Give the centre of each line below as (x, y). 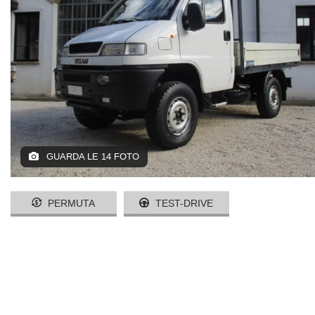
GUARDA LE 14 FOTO (91, 156)
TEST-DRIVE (183, 203)
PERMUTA (70, 203)
